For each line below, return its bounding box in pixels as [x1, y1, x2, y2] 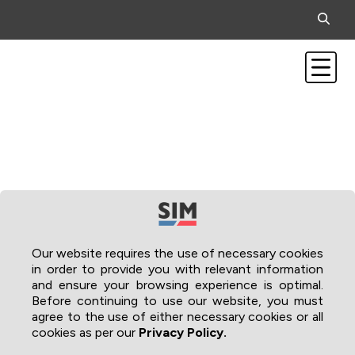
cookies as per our [32, 325, 139, 340]
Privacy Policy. [139, 325, 227, 340]
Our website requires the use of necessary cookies [32, 246, 323, 261]
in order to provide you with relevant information [32, 261, 323, 277]
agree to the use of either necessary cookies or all [32, 309, 323, 324]
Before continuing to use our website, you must [32, 293, 323, 308]
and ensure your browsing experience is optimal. [32, 277, 323, 292]
